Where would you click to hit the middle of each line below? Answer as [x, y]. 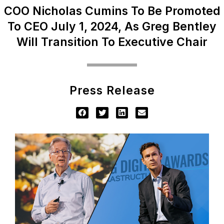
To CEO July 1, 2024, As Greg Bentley [112, 26]
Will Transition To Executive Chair [112, 42]
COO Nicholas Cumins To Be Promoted [112, 11]
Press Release [112, 90]
